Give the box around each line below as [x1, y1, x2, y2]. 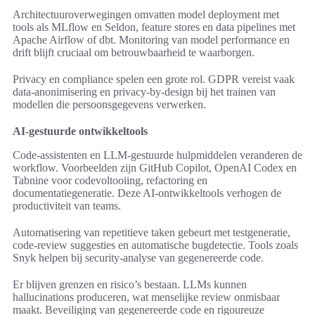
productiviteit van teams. [13, 200, 121, 212]
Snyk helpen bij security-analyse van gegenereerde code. [13, 252, 264, 264]
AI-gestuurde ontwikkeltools [13, 125, 148, 138]
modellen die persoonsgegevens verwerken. [13, 98, 206, 111]
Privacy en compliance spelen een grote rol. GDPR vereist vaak [13, 73, 295, 86]
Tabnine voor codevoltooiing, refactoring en [13, 174, 207, 187]
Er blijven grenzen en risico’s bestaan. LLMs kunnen [13, 278, 247, 291]
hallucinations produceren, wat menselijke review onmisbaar [13, 291, 280, 304]
